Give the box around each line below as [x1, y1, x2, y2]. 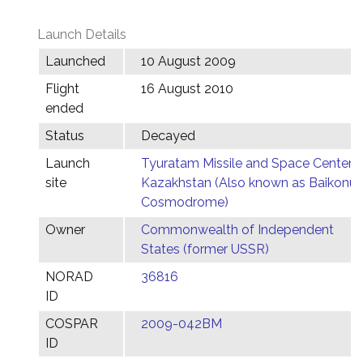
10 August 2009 [141, 53, 236, 69]
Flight [45, 81, 79, 96]
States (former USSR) [141, 241, 269, 257]
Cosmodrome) [141, 194, 228, 210]
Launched [45, 53, 105, 69]
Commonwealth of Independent [141, 222, 334, 237]
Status [45, 128, 84, 143]
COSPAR [45, 316, 98, 331]
